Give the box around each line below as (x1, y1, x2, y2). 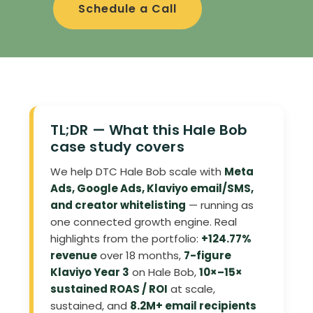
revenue (50, 248, 98, 263)
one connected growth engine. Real (50, 214, 238, 229)
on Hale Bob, (129, 265, 200, 279)
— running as (186, 198, 254, 212)
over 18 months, (97, 248, 184, 263)
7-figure (184, 248, 232, 263)
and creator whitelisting (50, 198, 187, 212)
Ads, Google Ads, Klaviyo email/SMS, (50, 181, 254, 196)
